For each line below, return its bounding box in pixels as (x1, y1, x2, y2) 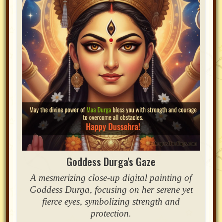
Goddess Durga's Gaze (66, 154, 156, 169)
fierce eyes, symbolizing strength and (42, 196, 180, 207)
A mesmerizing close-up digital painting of (30, 172, 192, 183)
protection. (91, 208, 131, 219)
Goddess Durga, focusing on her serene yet (29, 184, 193, 195)
